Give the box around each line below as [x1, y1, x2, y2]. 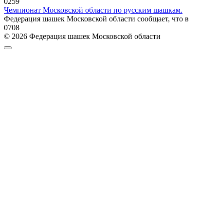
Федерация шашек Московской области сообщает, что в [4, 14, 189, 23]
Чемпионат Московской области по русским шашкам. [4, 5, 182, 14]
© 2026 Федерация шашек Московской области [4, 32, 161, 40]
